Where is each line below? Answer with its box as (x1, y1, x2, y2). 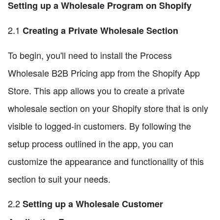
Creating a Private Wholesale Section (23, 24, 178, 37)
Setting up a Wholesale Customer (23, 197, 163, 211)
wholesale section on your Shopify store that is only (8, 102, 208, 115)
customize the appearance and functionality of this (8, 155, 204, 168)
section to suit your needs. (8, 172, 110, 186)
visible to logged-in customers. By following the (8, 119, 191, 133)
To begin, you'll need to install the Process (8, 49, 172, 62)
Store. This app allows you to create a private (8, 84, 185, 97)
